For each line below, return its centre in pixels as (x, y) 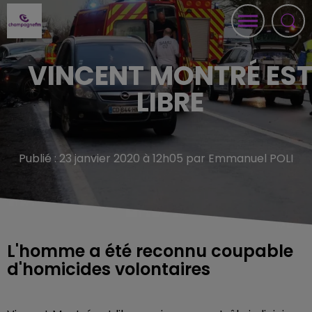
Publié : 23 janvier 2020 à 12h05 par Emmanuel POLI (156, 158)
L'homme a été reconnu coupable (150, 251)
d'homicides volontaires (109, 269)
